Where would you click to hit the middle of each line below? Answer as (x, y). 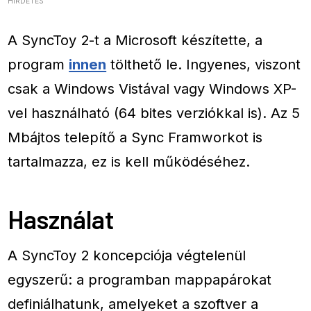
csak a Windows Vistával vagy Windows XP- (152, 89)
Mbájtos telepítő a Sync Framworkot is (135, 137)
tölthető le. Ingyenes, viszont (204, 65)
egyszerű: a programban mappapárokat (140, 280)
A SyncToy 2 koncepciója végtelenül (127, 255)
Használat (61, 219)
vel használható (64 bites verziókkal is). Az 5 (154, 113)
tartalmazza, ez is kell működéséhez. (129, 162)
